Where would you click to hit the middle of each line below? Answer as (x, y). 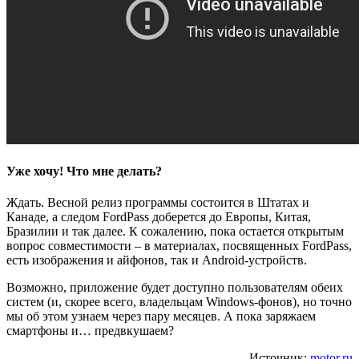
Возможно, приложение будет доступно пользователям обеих (175, 288)
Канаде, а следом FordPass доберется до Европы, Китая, (159, 217)
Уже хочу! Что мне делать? (84, 171)
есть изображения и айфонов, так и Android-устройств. (157, 260)
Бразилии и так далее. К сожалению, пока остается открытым (175, 232)
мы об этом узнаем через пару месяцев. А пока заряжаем (161, 317)
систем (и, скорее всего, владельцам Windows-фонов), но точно (179, 302)
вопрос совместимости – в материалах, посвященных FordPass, (179, 246)
